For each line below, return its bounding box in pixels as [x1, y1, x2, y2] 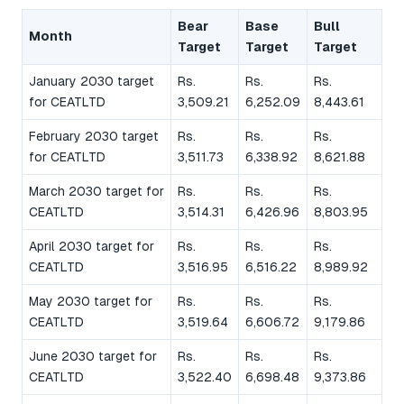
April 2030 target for [29, 238, 154, 253]
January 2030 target [29, 73, 154, 88]
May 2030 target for [29, 293, 152, 308]
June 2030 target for [29, 348, 157, 363]
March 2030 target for [29, 183, 164, 198]
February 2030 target [29, 128, 159, 143]
